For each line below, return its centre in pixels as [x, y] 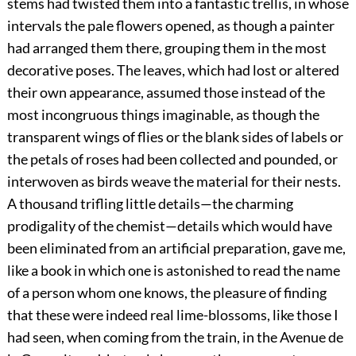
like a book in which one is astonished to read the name [173, 271]
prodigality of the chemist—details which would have [169, 226]
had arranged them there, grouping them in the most [166, 48]
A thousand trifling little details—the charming [150, 204]
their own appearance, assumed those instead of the [166, 93]
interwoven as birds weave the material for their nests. [174, 182]
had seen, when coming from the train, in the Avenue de [175, 337]
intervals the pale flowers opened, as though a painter [170, 26]
